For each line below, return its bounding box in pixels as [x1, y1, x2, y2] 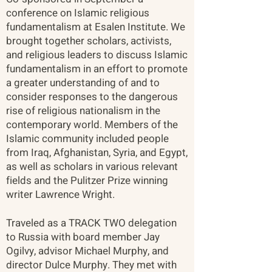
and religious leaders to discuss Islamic [6, 47, 188, 63]
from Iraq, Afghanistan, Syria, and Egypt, [6, 145, 188, 160]
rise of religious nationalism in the [6, 103, 160, 118]
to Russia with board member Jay [6, 229, 160, 245]
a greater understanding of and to [6, 75, 160, 90]
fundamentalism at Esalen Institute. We [6, 19, 185, 35]
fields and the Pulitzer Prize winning [6, 173, 168, 188]
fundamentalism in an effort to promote [6, 61, 188, 76]
